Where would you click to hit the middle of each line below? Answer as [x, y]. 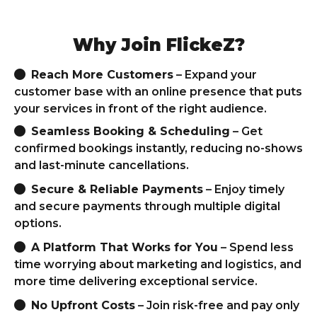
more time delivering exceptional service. [136, 281]
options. [38, 223]
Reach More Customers [102, 75]
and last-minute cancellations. [102, 165]
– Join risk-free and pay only [217, 305]
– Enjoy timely [244, 189]
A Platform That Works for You [125, 247]
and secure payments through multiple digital [147, 206]
